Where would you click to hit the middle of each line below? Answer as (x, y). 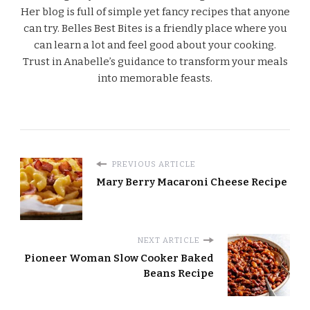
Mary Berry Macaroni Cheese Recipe (192, 182)
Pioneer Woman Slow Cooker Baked (119, 258)
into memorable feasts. (155, 78)
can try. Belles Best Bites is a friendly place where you (155, 28)
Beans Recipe (179, 274)
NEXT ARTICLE (169, 240)
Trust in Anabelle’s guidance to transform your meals (155, 61)
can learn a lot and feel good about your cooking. (155, 45)
